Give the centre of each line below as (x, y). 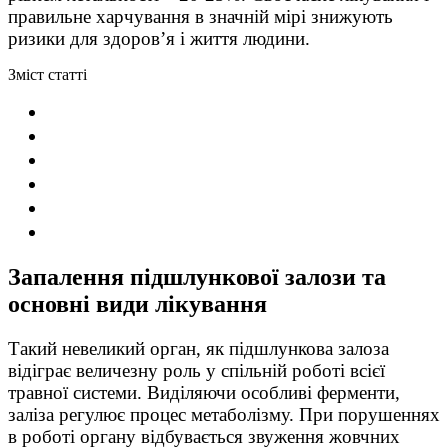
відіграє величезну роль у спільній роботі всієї (196, 370)
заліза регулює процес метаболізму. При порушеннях (224, 414)
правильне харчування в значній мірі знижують (200, 16)
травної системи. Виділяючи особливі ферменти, (204, 392)
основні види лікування (137, 303)
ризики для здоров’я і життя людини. (159, 38)
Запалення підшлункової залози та (197, 276)
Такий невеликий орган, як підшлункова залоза (198, 348)
